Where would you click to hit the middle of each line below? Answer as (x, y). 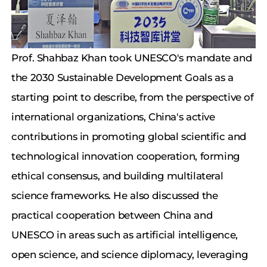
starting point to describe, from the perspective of (133, 97)
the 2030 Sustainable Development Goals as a (122, 78)
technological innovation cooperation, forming (126, 156)
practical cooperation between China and (112, 215)
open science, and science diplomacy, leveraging (130, 255)
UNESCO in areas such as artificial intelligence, (125, 235)
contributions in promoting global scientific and (129, 137)
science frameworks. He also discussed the (115, 196)
